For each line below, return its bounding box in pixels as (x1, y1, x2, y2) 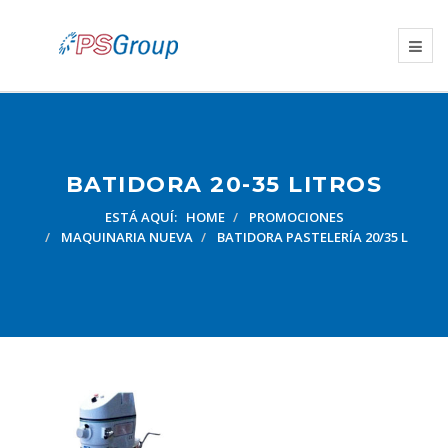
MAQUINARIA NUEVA (61, 228, 193, 246)
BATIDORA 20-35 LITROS (65, 171, 383, 198)
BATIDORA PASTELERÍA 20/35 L (217, 228, 408, 246)
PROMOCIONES (248, 208, 344, 226)
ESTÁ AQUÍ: (104, 208, 183, 226)
